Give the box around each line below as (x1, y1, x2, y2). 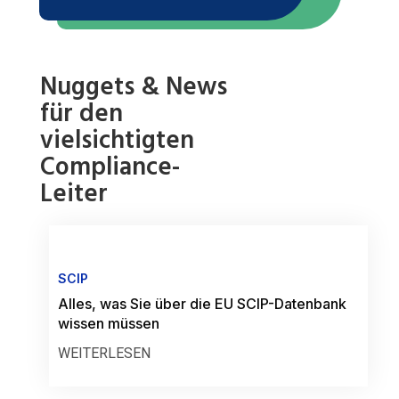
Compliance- (40, 147, 180, 187)
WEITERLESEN (58, 345, 151, 362)
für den (40, 94, 123, 134)
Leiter (40, 174, 108, 214)
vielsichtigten (40, 120, 194, 160)
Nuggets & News (40, 67, 227, 107)
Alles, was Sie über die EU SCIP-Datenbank (58, 295, 346, 313)
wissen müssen (58, 314, 159, 332)
